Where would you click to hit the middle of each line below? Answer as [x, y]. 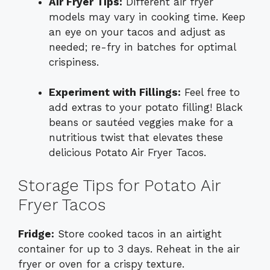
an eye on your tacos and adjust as [137, 32]
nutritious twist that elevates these [136, 138]
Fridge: [36, 234]
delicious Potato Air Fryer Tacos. [127, 153]
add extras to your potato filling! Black [146, 108]
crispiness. [74, 62]
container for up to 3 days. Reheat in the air [129, 249]
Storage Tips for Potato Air [119, 185]
